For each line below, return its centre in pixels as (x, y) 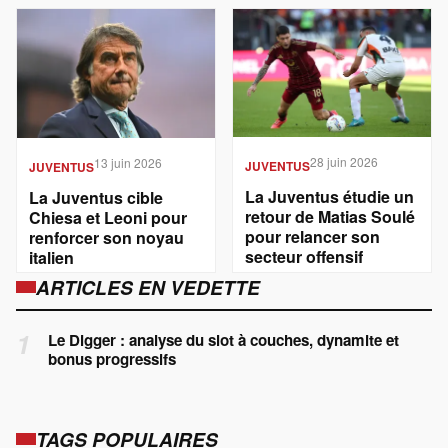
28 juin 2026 (344, 162)
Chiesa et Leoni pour (108, 217)
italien (51, 257)
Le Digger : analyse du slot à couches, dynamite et (223, 339)
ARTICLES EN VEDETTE (148, 286)
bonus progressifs (112, 358)
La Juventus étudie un (329, 197)
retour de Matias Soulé (330, 217)
